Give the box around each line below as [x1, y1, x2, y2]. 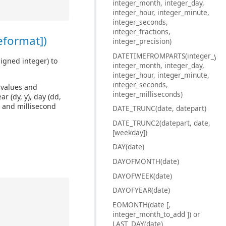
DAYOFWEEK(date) [112, 171, 172, 181]
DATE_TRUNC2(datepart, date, [112, 118, 210, 128]
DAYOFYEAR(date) [112, 185, 170, 195]
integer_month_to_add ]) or [112, 209, 200, 219]
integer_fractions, [112, 26, 171, 36]
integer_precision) [112, 36, 172, 46]
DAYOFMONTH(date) [112, 156, 179, 166]
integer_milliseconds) [112, 89, 183, 99]
